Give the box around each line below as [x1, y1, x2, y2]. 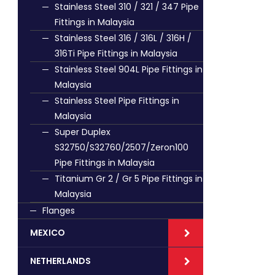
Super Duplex [55, 126, 110, 138]
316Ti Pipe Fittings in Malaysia [55, 47, 177, 60]
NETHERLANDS [30, 255, 91, 267]
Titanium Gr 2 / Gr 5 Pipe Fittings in [55, 172, 203, 185]
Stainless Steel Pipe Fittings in [55, 95, 179, 107]
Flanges [42, 204, 75, 217]
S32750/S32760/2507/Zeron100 [55, 141, 188, 153]
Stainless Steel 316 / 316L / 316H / [55, 32, 192, 44]
